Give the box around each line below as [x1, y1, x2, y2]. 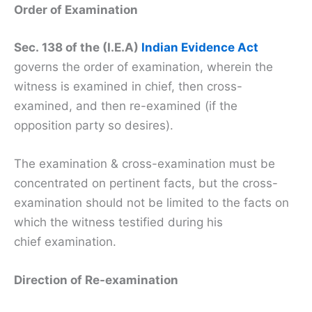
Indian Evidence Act [141, 40, 258, 54]
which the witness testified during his [14, 214, 223, 229]
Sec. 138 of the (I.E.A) [14, 40, 141, 54]
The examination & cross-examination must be [14, 156, 275, 171]
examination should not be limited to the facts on [14, 195, 289, 210]
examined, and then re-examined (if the [14, 98, 237, 113]
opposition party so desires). [14, 118, 173, 132]
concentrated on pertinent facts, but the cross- [14, 175, 278, 190]
